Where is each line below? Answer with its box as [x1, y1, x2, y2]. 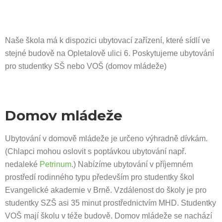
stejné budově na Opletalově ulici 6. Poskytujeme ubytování [5, 49, 214, 57]
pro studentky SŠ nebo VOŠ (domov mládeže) [5, 62, 166, 70]
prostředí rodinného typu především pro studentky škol [5, 173, 194, 181]
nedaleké [5, 160, 40, 168]
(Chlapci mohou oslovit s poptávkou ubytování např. [5, 147, 186, 156]
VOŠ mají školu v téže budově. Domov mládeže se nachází [5, 212, 212, 220]
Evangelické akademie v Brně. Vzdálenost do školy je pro [5, 186, 207, 194]
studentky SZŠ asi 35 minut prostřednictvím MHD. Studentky [5, 199, 216, 207]
